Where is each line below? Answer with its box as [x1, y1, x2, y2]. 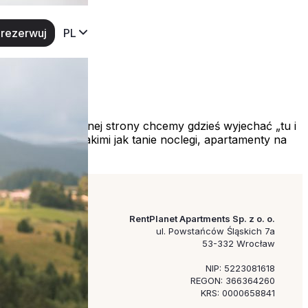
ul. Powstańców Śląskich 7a [156, 225, 275, 236]
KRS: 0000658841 [201, 287, 275, 298]
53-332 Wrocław [202, 237, 275, 249]
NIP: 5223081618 [206, 262, 275, 274]
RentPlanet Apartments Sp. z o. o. [129, 212, 275, 224]
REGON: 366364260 [190, 274, 275, 286]
